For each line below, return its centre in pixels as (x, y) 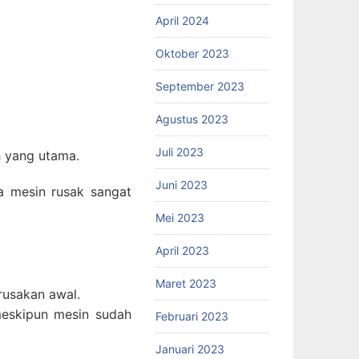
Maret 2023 (186, 283)
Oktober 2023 (192, 53)
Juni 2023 (181, 184)
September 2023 (200, 86)
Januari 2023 (190, 349)
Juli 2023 (179, 151)
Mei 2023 (179, 217)
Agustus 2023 (192, 119)
